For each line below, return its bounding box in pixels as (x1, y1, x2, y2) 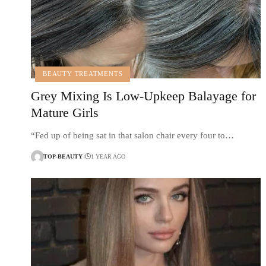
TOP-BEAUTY (43, 153, 83, 160)
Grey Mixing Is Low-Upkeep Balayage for (31, 88, 256, 103)
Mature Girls (31, 104, 99, 120)
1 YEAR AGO (90, 153, 125, 160)
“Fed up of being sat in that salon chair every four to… (31, 130, 234, 140)
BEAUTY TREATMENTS (43, 70, 123, 78)
